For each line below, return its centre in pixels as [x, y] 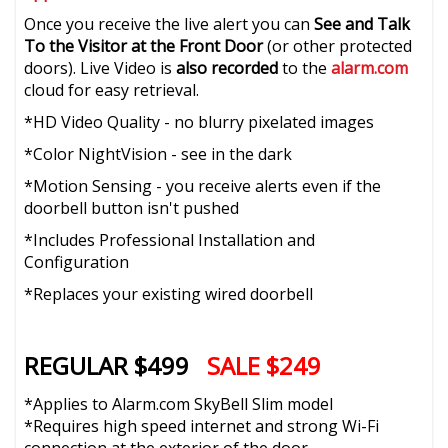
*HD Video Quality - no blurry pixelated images [199, 122]
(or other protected [338, 46]
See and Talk [362, 24]
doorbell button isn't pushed [132, 208]
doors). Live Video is [100, 68]
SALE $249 [264, 365]
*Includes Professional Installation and [170, 240]
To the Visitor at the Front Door [144, 46]
